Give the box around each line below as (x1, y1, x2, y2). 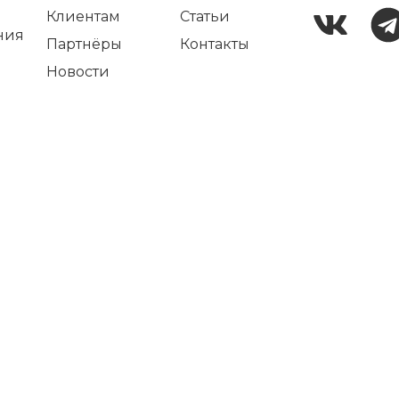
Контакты (179, 36, 249, 53)
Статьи (179, 8, 230, 25)
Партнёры (46, 36, 123, 53)
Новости (46, 63, 110, 80)
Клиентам (46, 8, 121, 25)
